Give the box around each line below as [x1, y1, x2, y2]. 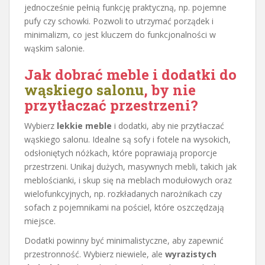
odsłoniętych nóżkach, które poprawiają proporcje [24, 147, 217, 159]
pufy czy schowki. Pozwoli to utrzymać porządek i [24, 15, 214, 27]
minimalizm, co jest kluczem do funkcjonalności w [24, 28, 216, 40]
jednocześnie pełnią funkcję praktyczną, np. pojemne [24, 1, 227, 13]
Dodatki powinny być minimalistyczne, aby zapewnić [24, 234, 224, 246]
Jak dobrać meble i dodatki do [24, 64, 237, 84]
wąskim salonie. [24, 42, 85, 54]
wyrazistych [165, 248, 216, 260]
